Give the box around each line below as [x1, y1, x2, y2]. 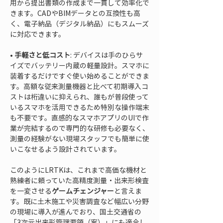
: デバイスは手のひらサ [70, 50, 143, 60]
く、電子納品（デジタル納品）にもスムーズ [10, 18, 149, 28]
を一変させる [10, 186, 52, 196]
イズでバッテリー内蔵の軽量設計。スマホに [10, 60, 149, 70]
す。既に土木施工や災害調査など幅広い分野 [10, 196, 149, 206]
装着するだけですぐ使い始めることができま [10, 71, 149, 81]
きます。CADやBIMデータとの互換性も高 [10, 8, 140, 18]
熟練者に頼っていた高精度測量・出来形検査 [10, 175, 149, 185]
